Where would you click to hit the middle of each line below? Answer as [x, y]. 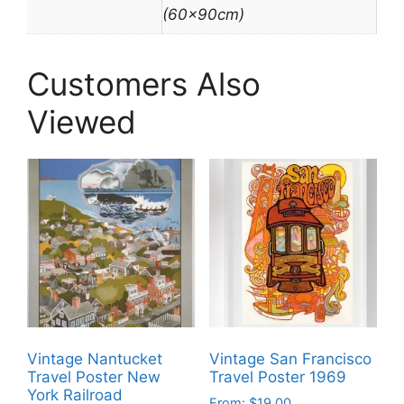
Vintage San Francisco [290, 359]
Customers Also [144, 84]
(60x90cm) [203, 15]
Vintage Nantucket [95, 359]
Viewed [82, 122]
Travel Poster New [94, 377]
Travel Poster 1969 [277, 377]
